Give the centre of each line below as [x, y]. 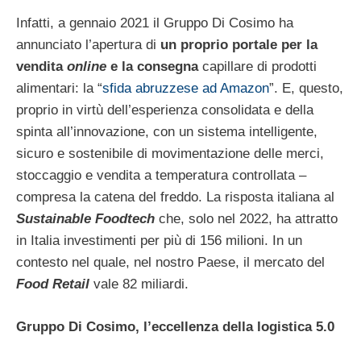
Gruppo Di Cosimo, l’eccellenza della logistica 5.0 [175, 326]
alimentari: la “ [59, 89]
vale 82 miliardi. [139, 284]
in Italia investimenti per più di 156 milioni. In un [159, 241]
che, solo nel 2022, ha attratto [246, 219]
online [87, 67]
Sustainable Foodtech [85, 219]
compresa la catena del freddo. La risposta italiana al [175, 197]
